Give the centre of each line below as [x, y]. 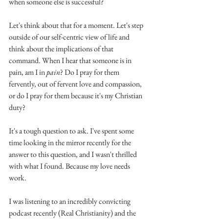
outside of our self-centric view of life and [70, 37]
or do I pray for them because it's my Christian [76, 96]
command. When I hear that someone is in [71, 60]
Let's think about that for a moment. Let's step [77, 25]
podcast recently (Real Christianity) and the [73, 213]
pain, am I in [28, 72]
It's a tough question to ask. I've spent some [72, 131]
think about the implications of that [62, 49]
